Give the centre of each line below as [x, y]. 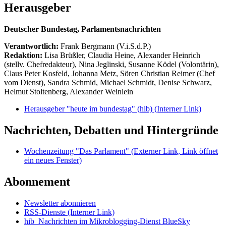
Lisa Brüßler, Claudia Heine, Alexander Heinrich [122, 55]
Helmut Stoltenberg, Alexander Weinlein [69, 91]
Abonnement [37, 182]
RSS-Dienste [46, 212]
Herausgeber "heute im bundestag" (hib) [89, 108]
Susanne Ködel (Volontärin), [174, 64]
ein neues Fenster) [53, 160]
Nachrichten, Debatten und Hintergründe [111, 130]
